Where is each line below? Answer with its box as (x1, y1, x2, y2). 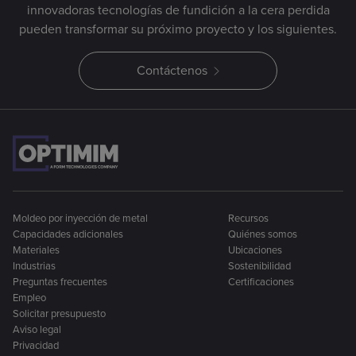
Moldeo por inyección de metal (13, 211, 148, 226)
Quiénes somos (228, 226, 297, 242)
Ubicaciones (228, 242, 282, 257)
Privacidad (13, 338, 59, 353)
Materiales (13, 242, 60, 257)
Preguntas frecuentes (13, 274, 107, 289)
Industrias (13, 258, 56, 273)
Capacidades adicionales (13, 226, 123, 242)
